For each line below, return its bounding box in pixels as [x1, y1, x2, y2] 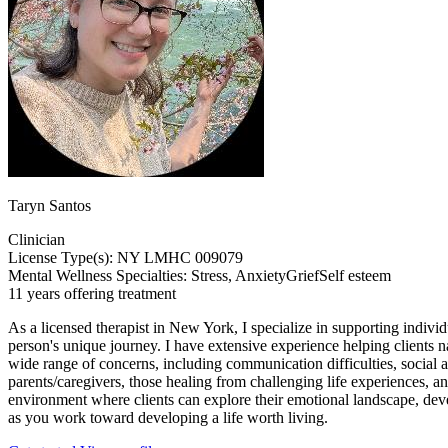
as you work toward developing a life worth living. [8, 408, 328, 426]
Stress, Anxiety [191, 266, 286, 284]
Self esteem [319, 266, 391, 284]
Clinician [8, 230, 65, 248]
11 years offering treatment [8, 284, 176, 302]
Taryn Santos [8, 196, 91, 214]
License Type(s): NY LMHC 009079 [8, 248, 243, 266]
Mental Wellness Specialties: [8, 266, 191, 284]
